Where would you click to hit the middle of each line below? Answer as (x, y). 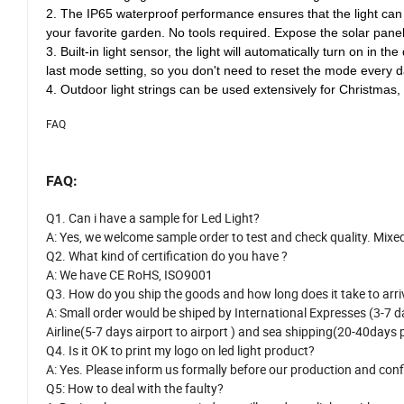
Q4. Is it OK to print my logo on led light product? (180, 366)
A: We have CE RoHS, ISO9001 (129, 290)
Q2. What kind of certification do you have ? (167, 271)
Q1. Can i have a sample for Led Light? (153, 234)
